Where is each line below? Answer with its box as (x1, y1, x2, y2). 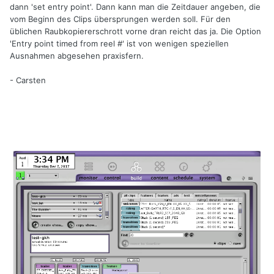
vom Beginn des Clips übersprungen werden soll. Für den (10, 14, 231, 24)
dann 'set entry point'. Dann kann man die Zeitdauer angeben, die (10, 2, 261, 12)
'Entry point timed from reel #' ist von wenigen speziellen (10, 39, 229, 49)
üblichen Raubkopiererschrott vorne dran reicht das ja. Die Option (10, 26, 261, 37)
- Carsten (10, 75, 46, 86)
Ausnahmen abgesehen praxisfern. (10, 51, 144, 61)
